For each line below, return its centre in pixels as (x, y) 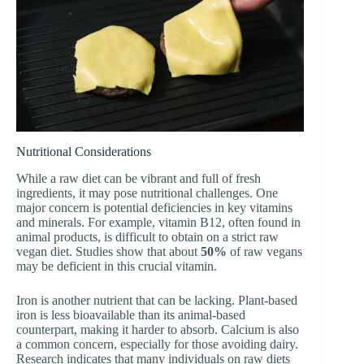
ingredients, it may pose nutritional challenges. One (147, 193)
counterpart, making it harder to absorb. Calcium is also (158, 329)
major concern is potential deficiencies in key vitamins (154, 207)
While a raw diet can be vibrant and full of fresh (139, 178)
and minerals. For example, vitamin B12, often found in (158, 222)
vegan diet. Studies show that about (108, 251)
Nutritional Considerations (84, 151)
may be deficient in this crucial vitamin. (117, 266)
